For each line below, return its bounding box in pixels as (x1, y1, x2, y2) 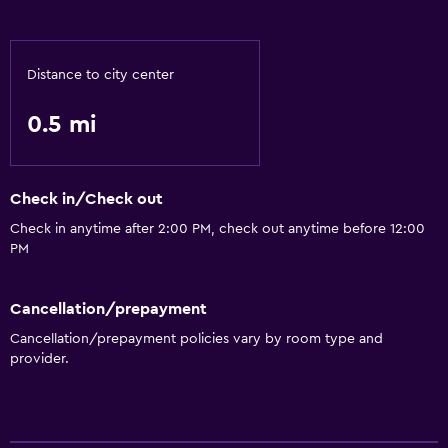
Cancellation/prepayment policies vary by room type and (10, 331, 383, 346)
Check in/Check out (10, 191, 163, 208)
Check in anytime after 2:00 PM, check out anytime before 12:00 (10, 222, 425, 237)
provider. (10, 351, 69, 366)
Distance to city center (27, 68, 174, 82)
